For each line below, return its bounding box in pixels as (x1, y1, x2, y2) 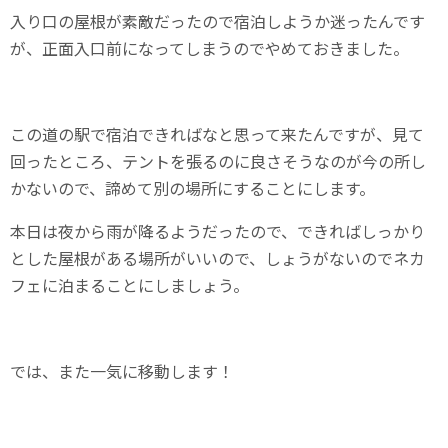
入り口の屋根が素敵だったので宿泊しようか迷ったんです (10, 9, 425, 34)
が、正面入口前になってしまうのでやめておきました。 (10, 36, 409, 61)
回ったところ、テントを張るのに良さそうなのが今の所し (10, 149, 426, 174)
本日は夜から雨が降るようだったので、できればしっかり (10, 219, 425, 244)
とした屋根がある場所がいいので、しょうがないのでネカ (10, 246, 425, 271)
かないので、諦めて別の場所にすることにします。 (10, 176, 375, 201)
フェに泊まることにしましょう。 (10, 273, 249, 298)
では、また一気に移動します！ (10, 359, 234, 384)
